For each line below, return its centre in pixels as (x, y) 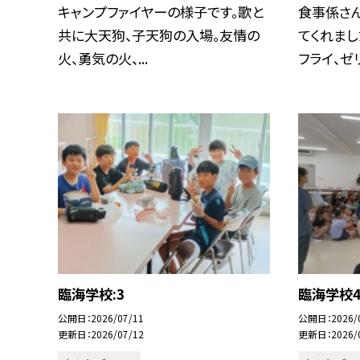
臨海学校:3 (91, 294)
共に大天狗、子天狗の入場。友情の (159, 35)
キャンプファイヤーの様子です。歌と (161, 12)
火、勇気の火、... (103, 59)
